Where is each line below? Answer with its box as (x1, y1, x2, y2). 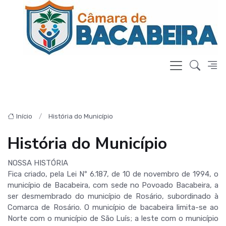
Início (16, 112, 32, 120)
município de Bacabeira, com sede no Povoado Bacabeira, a (8, 181, 218, 190)
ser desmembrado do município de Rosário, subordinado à (8, 192, 218, 201)
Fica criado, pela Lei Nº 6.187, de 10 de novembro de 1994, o (8, 169, 218, 179)
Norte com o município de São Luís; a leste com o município (8, 214, 218, 223)
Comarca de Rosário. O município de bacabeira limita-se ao (8, 203, 218, 212)
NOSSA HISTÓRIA (8, 158, 68, 167)
